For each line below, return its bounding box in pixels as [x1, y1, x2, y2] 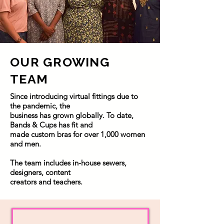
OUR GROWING [10, 54, 110, 69]
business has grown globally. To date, [10, 110, 133, 120]
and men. [10, 138, 41, 148]
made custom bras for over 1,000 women [10, 129, 145, 139]
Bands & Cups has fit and [10, 119, 92, 129]
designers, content [10, 167, 70, 177]
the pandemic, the [10, 100, 70, 110]
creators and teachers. [10, 176, 82, 186]
